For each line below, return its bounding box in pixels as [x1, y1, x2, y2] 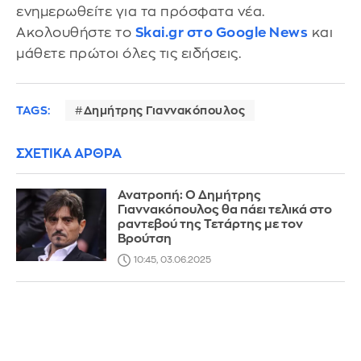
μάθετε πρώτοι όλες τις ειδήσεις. [16, 46, 241, 60]
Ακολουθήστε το [16, 25, 135, 39]
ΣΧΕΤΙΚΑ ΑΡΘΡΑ [16, 147, 122, 161]
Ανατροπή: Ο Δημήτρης [118, 189, 262, 202]
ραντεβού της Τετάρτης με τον [118, 218, 304, 231]
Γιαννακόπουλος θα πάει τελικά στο [118, 204, 333, 217]
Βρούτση [118, 233, 172, 246]
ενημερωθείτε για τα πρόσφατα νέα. [16, 4, 265, 19]
